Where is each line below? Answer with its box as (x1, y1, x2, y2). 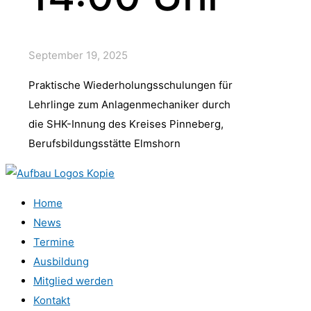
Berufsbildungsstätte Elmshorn (28, 137, 180, 151)
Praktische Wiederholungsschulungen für (28, 78, 233, 92)
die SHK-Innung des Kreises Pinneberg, (28, 117, 224, 131)
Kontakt (33, 294, 70, 308)
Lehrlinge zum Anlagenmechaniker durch (28, 98, 230, 112)
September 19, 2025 (28, 49, 128, 62)
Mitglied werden (33, 274, 113, 288)
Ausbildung (33, 255, 89, 269)
